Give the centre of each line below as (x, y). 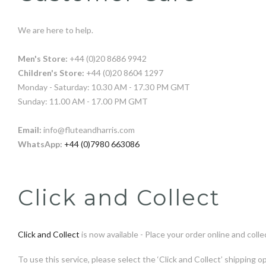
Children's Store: (51, 73)
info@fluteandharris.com (88, 130)
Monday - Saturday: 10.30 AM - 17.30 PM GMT (104, 87)
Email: (30, 130)
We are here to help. (56, 30)
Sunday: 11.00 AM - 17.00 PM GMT (83, 101)
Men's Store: (43, 58)
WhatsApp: (40, 144)
